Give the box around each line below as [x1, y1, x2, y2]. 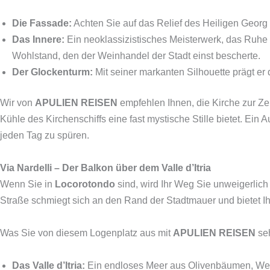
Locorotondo [55, 179, 115, 189]
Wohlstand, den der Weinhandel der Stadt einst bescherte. [12, 51, 260, 61]
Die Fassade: [12, 18, 72, 28]
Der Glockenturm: [12, 67, 93, 77]
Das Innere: [12, 34, 64, 45]
